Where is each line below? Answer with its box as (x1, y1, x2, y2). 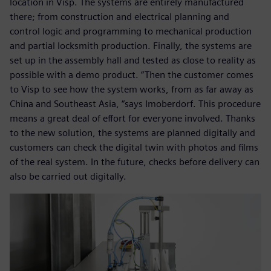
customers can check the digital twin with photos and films (10, 142, 258, 154)
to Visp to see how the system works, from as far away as (10, 83, 253, 96)
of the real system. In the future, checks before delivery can (10, 156, 260, 168)
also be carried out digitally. (10, 171, 126, 183)
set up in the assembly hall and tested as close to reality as (10, 54, 256, 67)
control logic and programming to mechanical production (10, 25, 252, 38)
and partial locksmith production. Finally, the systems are (10, 40, 252, 52)
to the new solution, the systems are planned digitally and (10, 127, 255, 139)
